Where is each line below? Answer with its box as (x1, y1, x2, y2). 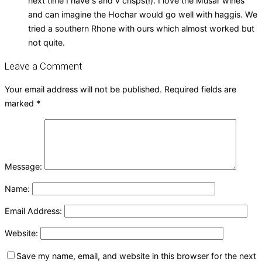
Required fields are (164, 84, 236, 95)
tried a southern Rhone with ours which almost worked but (28, 23, 254, 33)
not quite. (28, 37, 65, 47)
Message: (5, 161, 42, 171)
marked (5, 98, 36, 109)
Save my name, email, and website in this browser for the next (16, 250, 256, 261)
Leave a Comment (5, 60, 82, 72)
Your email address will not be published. (5, 84, 162, 95)
